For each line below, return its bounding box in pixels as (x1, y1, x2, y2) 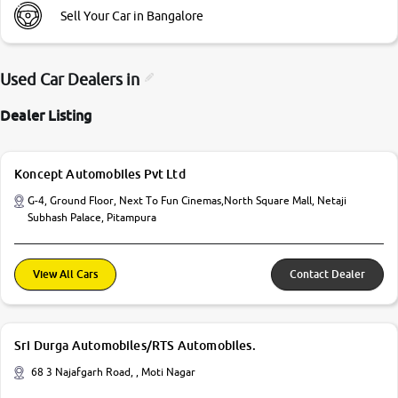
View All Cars (33, 267, 98, 281)
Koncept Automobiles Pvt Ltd (14, 166, 186, 181)
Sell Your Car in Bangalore (60, 8, 203, 23)
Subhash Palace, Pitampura (28, 211, 157, 224)
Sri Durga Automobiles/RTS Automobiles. (14, 338, 256, 353)
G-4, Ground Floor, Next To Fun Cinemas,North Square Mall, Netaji (28, 194, 347, 207)
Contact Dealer (290, 267, 365, 281)
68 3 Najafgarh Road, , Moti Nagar (31, 365, 195, 378)
